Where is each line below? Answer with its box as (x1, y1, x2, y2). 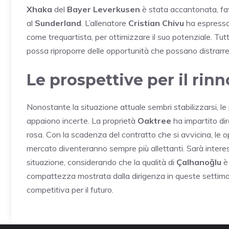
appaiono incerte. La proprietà (27, 116, 138, 126)
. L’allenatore (81, 18, 128, 29)
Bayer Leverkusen (67, 4, 140, 15)
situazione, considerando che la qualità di (27, 157, 176, 168)
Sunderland (35, 18, 81, 29)
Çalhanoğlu (176, 157, 221, 168)
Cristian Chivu (128, 18, 184, 29)
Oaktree (138, 116, 171, 126)
